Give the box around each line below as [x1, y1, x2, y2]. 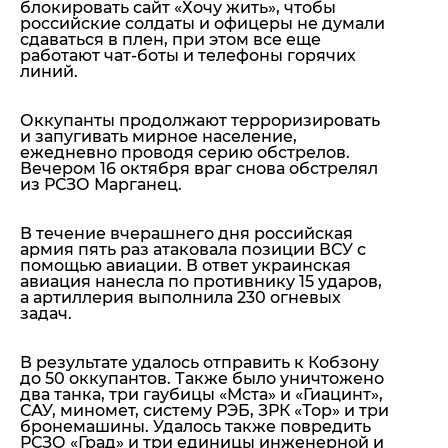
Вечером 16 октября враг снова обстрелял [20, 159, 378, 179]
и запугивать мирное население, [20, 127, 297, 147]
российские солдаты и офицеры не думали [20, 14, 385, 34]
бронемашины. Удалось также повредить [20, 417, 371, 437]
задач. [20, 304, 72, 324]
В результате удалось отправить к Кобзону [20, 353, 379, 373]
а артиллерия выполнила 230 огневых [20, 288, 341, 308]
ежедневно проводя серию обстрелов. [20, 143, 350, 163]
